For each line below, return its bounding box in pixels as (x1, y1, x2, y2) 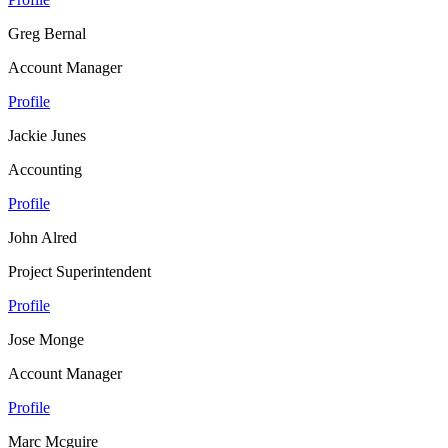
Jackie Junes (8, 126, 86, 144)
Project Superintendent (8, 262, 151, 280)
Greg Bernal (8, 24, 86, 42)
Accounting (8, 160, 82, 178)
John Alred (8, 228, 77, 246)
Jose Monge (8, 330, 84, 348)
